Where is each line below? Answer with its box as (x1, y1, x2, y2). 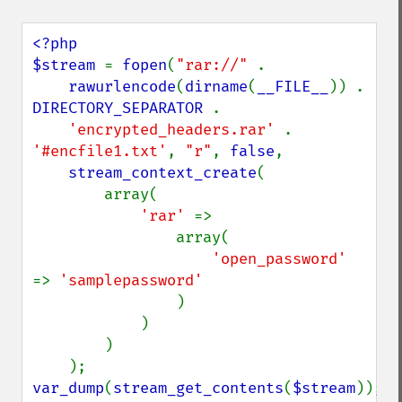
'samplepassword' (59, 271, 203, 290)
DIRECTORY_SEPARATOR (32, 99, 212, 118)
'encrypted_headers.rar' (68, 120, 284, 139)
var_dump (32, 379, 104, 398)
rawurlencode (68, 77, 176, 96)
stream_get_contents (113, 379, 284, 398)
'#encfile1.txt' (32, 142, 167, 161)
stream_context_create (68, 163, 257, 182)
